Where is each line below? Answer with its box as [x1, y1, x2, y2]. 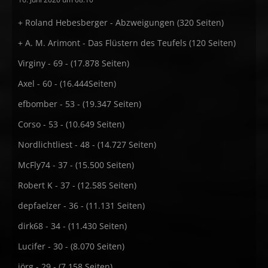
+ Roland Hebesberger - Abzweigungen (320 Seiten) [18, 17, 224, 28]
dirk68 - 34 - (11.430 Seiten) [18, 220, 127, 232]
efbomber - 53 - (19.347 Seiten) [18, 98, 141, 109]
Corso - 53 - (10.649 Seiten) [18, 118, 124, 130]
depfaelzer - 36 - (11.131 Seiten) [18, 200, 145, 211]
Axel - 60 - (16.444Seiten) [18, 78, 116, 89]
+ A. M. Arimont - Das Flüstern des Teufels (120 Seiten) [18, 37, 236, 48]
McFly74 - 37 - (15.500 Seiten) [18, 159, 134, 170]
